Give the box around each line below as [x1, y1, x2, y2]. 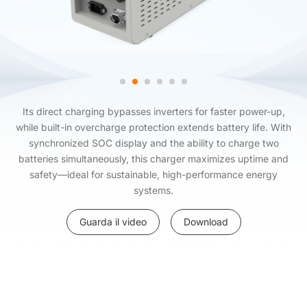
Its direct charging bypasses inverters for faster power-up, [22, 106, 285, 117]
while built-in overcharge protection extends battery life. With [16, 121, 291, 133]
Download [183, 216, 228, 228]
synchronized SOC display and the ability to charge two [28, 137, 279, 149]
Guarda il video [79, 216, 147, 228]
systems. [134, 184, 173, 196]
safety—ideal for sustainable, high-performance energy [29, 169, 278, 180]
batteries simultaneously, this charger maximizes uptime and [19, 153, 288, 164]
